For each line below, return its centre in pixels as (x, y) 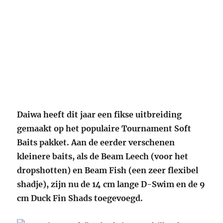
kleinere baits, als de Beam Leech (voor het (103, 157)
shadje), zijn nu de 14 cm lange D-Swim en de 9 (111, 184)
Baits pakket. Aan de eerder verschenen (96, 143)
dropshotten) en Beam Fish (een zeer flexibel (108, 170)
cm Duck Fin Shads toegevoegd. (80, 198)
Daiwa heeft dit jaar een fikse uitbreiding (100, 115)
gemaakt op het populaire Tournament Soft (104, 129)
